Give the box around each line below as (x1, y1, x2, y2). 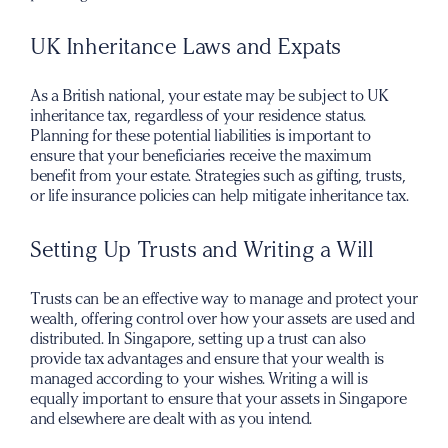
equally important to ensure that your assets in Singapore (30, 389, 407, 408)
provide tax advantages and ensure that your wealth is (30, 349, 384, 368)
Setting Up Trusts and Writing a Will (30, 236, 374, 263)
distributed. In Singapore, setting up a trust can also (30, 329, 366, 348)
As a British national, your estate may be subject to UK (30, 86, 390, 105)
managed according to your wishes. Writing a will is (30, 369, 368, 388)
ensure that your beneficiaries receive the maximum (30, 146, 373, 165)
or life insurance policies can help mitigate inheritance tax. (30, 186, 409, 205)
